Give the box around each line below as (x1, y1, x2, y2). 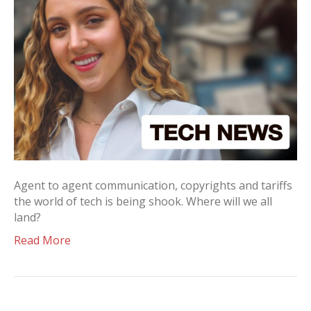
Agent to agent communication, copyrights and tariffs (14, 178, 292, 193)
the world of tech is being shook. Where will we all (14, 194, 272, 209)
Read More (14, 233, 71, 248)
